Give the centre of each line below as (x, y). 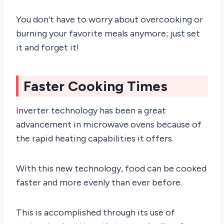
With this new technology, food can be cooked (111, 168)
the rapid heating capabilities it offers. (95, 138)
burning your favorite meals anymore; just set (108, 33)
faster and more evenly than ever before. (99, 182)
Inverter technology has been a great (91, 110)
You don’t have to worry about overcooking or (109, 19)
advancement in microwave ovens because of (109, 124)
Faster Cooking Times (95, 86)
